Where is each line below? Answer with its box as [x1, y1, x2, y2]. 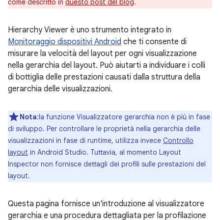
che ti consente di [121, 37, 187, 47]
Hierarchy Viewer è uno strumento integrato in [8, 25, 171, 35]
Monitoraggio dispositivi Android [8, 37, 121, 47]
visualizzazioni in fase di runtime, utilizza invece [8, 136, 163, 145]
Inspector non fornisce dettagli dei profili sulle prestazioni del [8, 160, 206, 168]
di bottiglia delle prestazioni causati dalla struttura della [8, 72, 200, 82]
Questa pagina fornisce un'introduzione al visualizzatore [8, 199, 204, 209]
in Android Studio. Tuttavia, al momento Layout [28, 148, 181, 157]
